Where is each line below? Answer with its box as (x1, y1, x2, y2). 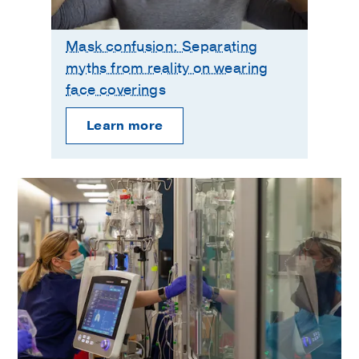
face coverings (66, 80, 167, 100)
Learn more (87, 116, 163, 135)
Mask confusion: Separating (66, 37, 258, 57)
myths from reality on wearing (66, 58, 268, 79)
